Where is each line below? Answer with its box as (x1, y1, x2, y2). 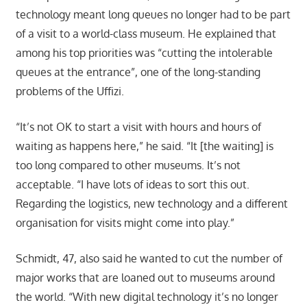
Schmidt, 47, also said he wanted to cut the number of (15, 251, 282, 266)
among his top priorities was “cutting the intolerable (15, 46, 273, 60)
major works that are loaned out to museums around (15, 271, 275, 285)
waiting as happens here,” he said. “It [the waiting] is (15, 139, 273, 153)
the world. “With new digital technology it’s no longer (15, 290, 278, 304)
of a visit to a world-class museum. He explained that (15, 27, 276, 41)
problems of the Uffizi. (15, 84, 124, 99)
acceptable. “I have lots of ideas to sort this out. (15, 177, 249, 192)
